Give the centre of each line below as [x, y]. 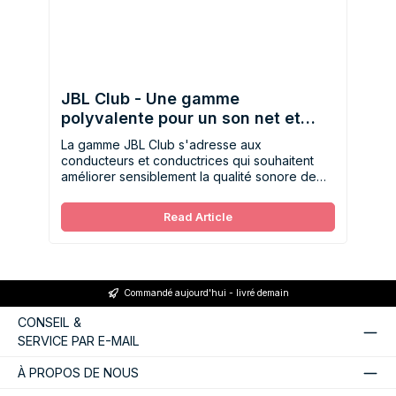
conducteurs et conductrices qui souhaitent [187, 161]
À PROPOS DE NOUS [78, 372]
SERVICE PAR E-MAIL [79, 341]
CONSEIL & [49, 323]
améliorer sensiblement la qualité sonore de [188, 177]
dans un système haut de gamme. [158, 209]
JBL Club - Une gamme [150, 99]
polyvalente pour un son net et [180, 118]
